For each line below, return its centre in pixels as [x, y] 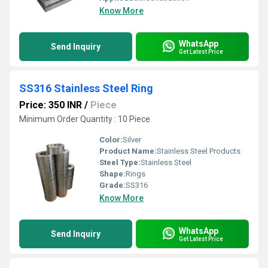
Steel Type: [120, 162]
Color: [111, 140]
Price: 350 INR [51, 105]
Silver [132, 140]
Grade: [112, 185]
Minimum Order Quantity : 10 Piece [85, 119]
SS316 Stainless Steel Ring [86, 88]
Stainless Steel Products [199, 151]
